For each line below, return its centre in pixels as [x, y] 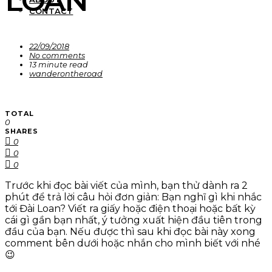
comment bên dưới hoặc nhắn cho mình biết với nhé [133, 243]
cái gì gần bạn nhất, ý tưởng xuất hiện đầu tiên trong [134, 220]
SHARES [22, 131]
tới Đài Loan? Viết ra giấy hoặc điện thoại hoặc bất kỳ [130, 209]
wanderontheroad [66, 74]
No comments [57, 56]
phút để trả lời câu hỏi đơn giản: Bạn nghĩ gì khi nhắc [133, 197]
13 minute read [59, 65]
